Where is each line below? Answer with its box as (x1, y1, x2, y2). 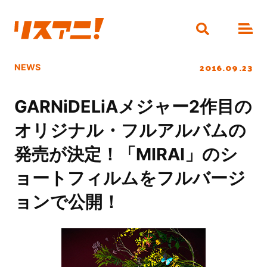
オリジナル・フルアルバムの (14, 120, 246, 141)
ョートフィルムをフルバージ (14, 167, 246, 189)
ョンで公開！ (14, 191, 120, 213)
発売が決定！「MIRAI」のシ (14, 144, 238, 165)
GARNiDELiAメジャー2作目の (14, 96, 252, 117)
